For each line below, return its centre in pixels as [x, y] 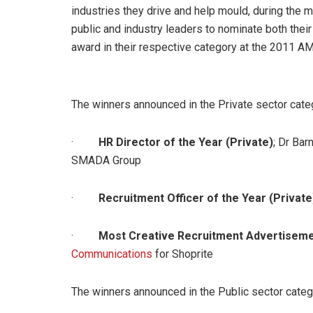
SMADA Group [106, 160]
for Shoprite [183, 254]
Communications [112, 254]
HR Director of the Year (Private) [186, 142]
